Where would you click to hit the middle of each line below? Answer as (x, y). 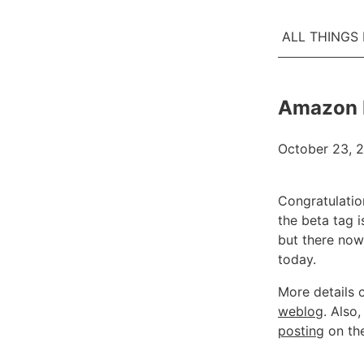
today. (297, 259)
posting (301, 330)
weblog (301, 311)
